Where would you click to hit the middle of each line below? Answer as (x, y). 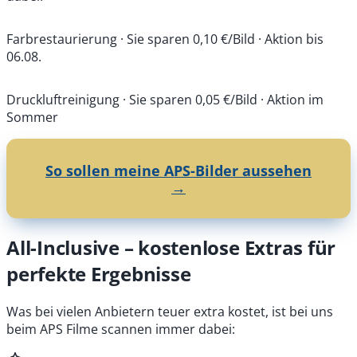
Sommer (32, 117)
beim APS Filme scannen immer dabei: (121, 329)
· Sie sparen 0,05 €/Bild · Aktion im (223, 99)
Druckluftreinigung (63, 99)
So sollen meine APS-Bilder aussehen (178, 170)
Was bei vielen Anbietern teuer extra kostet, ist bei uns (170, 311)
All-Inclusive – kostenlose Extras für (171, 247)
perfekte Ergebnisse (99, 273)
